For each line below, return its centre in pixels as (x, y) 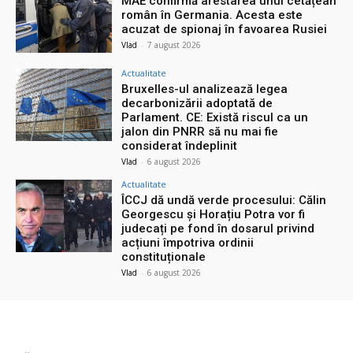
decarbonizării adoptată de (197, 103)
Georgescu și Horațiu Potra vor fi (214, 214)
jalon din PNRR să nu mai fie (200, 131)
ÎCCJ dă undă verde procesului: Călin (224, 200)
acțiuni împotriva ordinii (188, 242)
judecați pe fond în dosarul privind (218, 228)
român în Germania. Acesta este (212, 15)
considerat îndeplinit (180, 145)
